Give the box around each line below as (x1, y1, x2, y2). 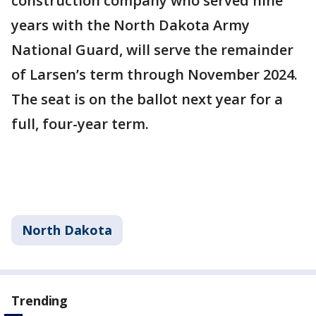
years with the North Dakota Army (11, 16, 250, 35)
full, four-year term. (11, 114, 149, 133)
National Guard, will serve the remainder (11, 40, 293, 59)
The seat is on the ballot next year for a (11, 90, 283, 109)
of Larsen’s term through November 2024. (11, 65, 298, 84)
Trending (11, 292, 68, 309)
